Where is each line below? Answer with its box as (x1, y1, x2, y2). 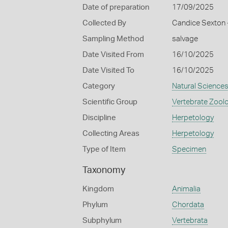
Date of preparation (82, 4, 150, 11)
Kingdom (82, 185, 114, 193)
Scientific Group (82, 98, 137, 106)
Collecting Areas (82, 130, 139, 137)
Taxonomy (82, 166, 125, 175)
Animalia (172, 185, 201, 193)
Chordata (172, 201, 204, 209)
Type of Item (82, 146, 126, 153)
